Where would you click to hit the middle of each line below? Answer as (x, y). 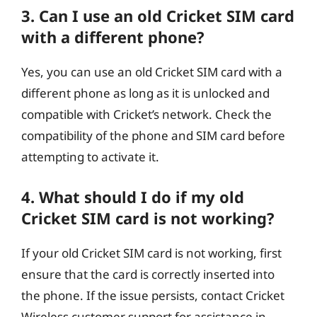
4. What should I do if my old (133, 196)
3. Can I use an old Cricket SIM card (158, 16)
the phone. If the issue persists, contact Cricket (153, 295)
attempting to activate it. (90, 157)
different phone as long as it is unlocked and (145, 93)
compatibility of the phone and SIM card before (153, 136)
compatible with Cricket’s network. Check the (146, 114)
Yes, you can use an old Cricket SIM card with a (152, 72)
